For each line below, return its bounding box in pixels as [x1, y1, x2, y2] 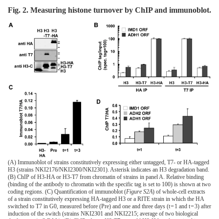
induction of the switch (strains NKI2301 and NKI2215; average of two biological [8, 210, 198, 218]
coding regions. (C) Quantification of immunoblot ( [8, 188, 126, 196]
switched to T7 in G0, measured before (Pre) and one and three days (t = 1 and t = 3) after [8, 203, 211, 210]
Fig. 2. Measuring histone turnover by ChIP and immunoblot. [8, 6, 211, 15]
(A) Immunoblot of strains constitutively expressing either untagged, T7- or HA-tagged [8, 159, 209, 166]
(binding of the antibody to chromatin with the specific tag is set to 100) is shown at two [8, 181, 211, 188]
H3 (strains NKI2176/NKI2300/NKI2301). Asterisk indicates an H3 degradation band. [8, 166, 209, 174]
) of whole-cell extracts [153, 188, 205, 196]
